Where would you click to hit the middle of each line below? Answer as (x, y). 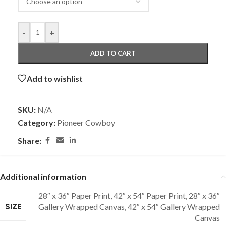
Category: (37, 123)
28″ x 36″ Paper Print (74, 196)
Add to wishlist (55, 78)
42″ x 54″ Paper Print (150, 196)
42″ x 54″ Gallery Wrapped (174, 207)
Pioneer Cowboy (86, 123)
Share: (30, 141)
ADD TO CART (113, 54)
